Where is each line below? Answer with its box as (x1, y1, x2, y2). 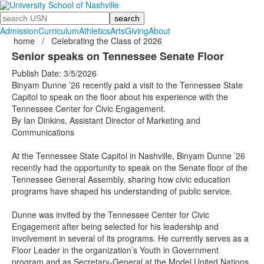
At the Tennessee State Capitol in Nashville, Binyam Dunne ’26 (12, 150, 245, 161)
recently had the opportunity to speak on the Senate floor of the (12, 161, 247, 173)
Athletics (79, 25, 110, 37)
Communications (12, 126, 74, 138)
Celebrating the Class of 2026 (51, 35, 162, 47)
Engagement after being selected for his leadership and (12, 220, 219, 232)
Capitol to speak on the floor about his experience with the (12, 91, 228, 103)
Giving (125, 25, 148, 37)
